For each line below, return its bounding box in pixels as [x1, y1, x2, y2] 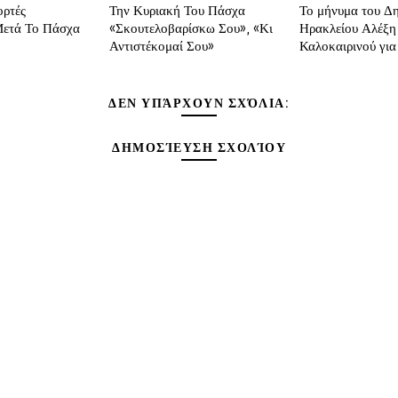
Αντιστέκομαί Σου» [109, 38, 215, 55]
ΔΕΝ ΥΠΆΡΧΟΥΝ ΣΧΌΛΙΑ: [108, 96, 290, 112]
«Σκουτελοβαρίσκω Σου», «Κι [109, 20, 274, 37]
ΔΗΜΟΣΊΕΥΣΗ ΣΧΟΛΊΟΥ [112, 140, 286, 156]
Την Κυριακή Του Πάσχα [109, 3, 246, 20]
